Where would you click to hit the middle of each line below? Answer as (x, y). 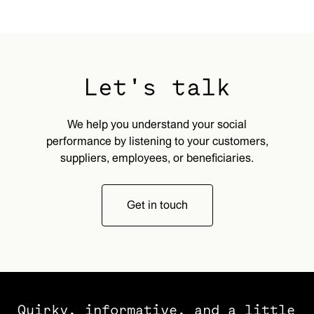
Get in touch (157, 205)
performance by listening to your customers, (157, 141)
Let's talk (157, 86)
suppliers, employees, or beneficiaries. (157, 158)
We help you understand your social (157, 124)
